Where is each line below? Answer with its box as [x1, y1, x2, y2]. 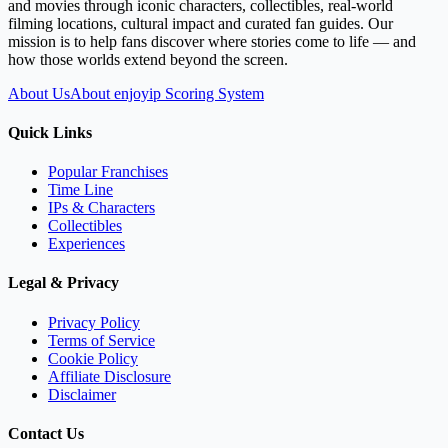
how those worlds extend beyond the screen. [8, 50, 288, 68]
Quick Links [8, 123, 92, 141]
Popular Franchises [48, 163, 168, 181]
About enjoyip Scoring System [70, 84, 264, 102]
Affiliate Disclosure [48, 367, 171, 385]
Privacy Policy [48, 313, 140, 331]
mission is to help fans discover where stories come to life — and [8, 32, 416, 50]
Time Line [48, 181, 113, 199]
